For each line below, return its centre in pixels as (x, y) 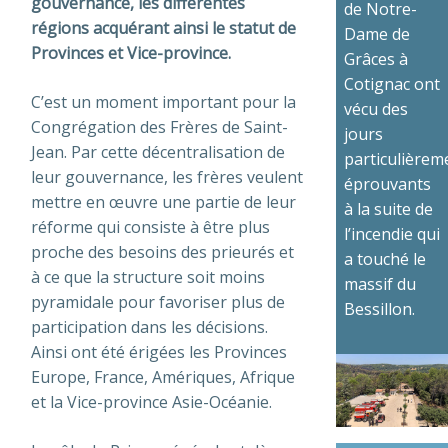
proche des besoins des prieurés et (162, 251)
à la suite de (388, 209)
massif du (380, 284)
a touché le (385, 259)
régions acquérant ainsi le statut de (163, 27)
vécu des (376, 109)
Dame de (377, 34)
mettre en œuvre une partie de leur (163, 201)
